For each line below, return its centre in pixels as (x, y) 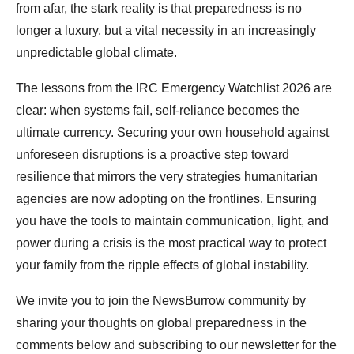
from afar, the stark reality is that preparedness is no (159, 9)
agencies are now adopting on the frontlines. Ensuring (166, 199)
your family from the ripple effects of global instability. (162, 265)
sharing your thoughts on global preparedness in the (161, 323)
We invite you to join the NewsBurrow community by (161, 301)
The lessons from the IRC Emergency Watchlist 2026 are (174, 88)
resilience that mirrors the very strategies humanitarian (167, 177)
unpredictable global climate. (96, 53)
